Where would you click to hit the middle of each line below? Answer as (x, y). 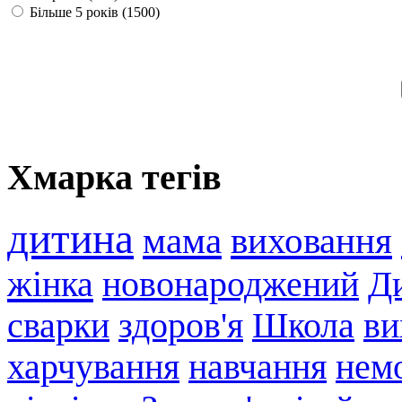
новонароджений (231, 285)
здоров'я (181, 326)
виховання (311, 241)
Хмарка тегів (114, 177)
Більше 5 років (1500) (93, 12)
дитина (70, 239)
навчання (258, 367)
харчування (93, 367)
